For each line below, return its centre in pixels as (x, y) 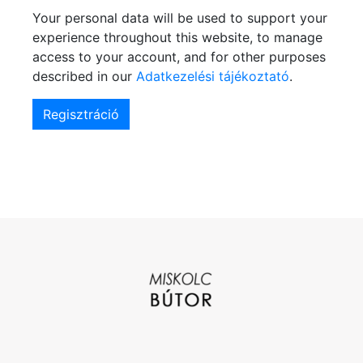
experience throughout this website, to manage (177, 37)
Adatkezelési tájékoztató (213, 76)
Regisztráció (81, 114)
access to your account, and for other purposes (179, 56)
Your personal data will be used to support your (180, 17)
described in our (84, 76)
